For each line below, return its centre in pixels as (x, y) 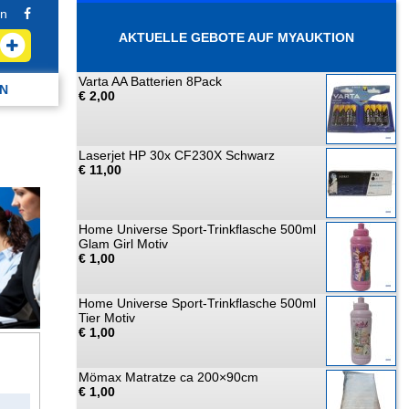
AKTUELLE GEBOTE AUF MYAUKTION (236, 37)
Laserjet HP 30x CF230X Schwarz (177, 155)
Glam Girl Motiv (123, 244)
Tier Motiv (107, 318)
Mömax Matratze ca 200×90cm (168, 377)
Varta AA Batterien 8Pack (150, 81)
